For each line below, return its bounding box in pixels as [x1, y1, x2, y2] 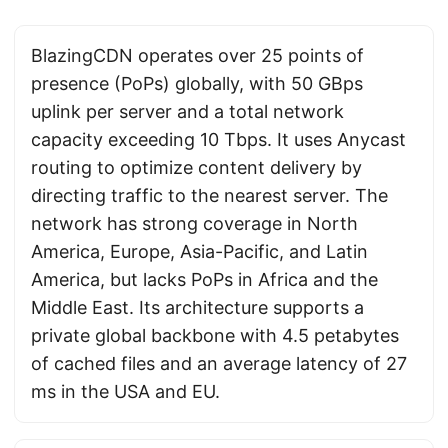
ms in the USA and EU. [31, 381, 220, 402]
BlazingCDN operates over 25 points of [31, 45, 364, 66]
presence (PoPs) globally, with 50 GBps [31, 73, 363, 94]
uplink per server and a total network [31, 101, 344, 122]
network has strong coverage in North [31, 213, 358, 234]
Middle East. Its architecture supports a [31, 297, 364, 318]
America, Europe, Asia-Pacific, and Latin [31, 241, 368, 262]
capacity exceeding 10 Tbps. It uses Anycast [31, 129, 406, 150]
